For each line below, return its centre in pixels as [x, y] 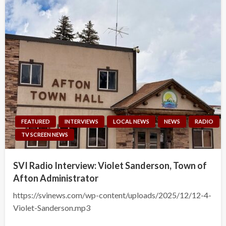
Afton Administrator [56, 178]
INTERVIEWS [81, 122]
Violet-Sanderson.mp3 [52, 208]
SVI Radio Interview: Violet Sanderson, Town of [110, 166]
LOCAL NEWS [131, 122]
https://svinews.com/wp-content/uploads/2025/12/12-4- [112, 195]
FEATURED [36, 122]
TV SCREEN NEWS [45, 135]
